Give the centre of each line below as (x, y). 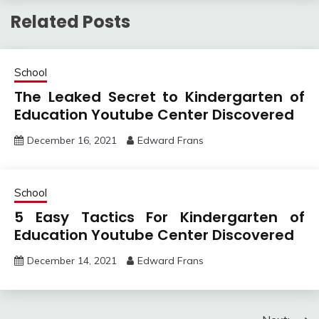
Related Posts (70, 21)
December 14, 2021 (72, 260)
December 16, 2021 (72, 140)
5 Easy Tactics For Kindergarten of (159, 217)
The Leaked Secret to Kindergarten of (159, 96)
